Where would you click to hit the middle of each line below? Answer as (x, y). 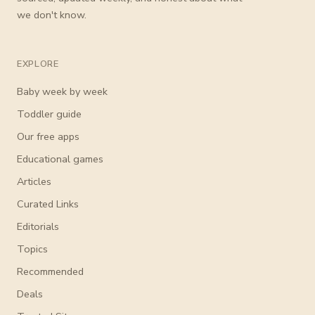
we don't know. (52, 15)
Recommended (50, 272)
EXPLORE (38, 64)
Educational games (60, 159)
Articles (34, 182)
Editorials (38, 227)
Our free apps (48, 137)
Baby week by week (62, 92)
